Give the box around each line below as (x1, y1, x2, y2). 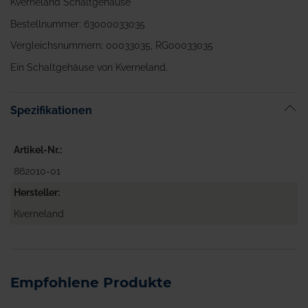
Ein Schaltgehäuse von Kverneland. (10, 61, 168, 73)
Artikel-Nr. (14, 144, 60, 156)
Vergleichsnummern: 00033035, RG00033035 (10, 40, 213, 52)
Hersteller (14, 187, 58, 199)
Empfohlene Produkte (10, 274, 172, 291)
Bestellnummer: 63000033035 (10, 18, 145, 30)
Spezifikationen (10, 104, 92, 118)
